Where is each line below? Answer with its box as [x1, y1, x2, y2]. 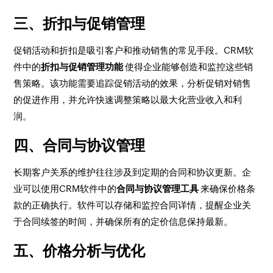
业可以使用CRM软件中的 [13, 183, 117, 194]
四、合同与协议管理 [13, 137, 146, 154]
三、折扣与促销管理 [13, 15, 146, 32]
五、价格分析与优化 [13, 243, 146, 259]
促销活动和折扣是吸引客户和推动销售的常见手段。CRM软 [13, 45, 254, 55]
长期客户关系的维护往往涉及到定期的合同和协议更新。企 [13, 167, 252, 177]
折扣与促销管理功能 [41, 62, 124, 72]
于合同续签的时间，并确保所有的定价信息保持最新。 [13, 216, 233, 227]
